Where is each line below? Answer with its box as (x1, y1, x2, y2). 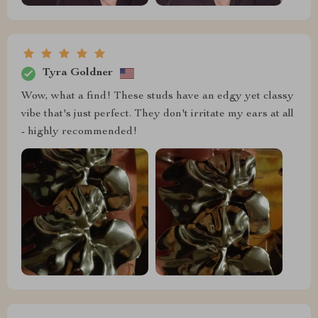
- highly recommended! (21, 126, 137, 138)
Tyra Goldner (43, 67, 113, 79)
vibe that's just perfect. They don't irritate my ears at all (21, 108, 294, 120)
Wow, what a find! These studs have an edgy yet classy (21, 90, 294, 102)
